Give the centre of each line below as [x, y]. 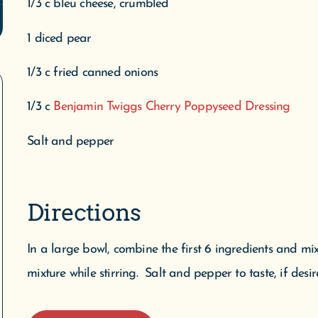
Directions [84, 212]
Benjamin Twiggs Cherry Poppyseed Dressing [172, 107]
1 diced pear [59, 38]
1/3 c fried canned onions [93, 72]
